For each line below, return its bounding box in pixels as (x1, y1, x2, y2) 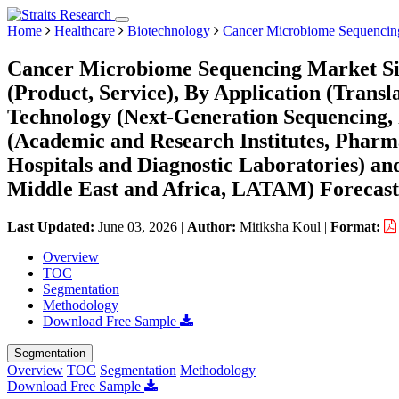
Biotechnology (127, 23, 210, 38)
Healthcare (54, 23, 115, 38)
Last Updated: (7, 218, 98, 234)
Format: (330, 218, 384, 234)
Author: (187, 218, 240, 234)
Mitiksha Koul (240, 218, 321, 234)
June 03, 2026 (98, 218, 177, 234)
